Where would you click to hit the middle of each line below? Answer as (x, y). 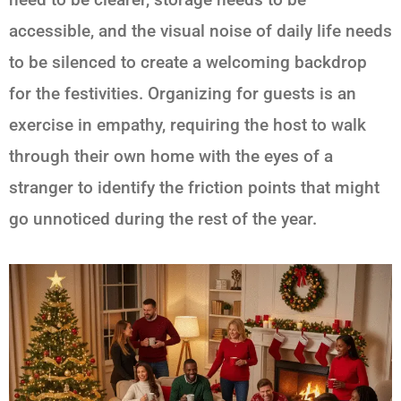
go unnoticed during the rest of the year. (163, 218)
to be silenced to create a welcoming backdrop (188, 62)
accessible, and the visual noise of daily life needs (200, 30)
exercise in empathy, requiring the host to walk (188, 124)
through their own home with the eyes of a (171, 156)
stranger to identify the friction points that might (194, 187)
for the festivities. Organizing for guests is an (183, 93)
